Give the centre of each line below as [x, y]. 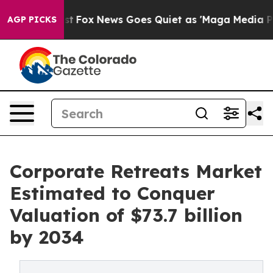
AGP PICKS [32, 19]
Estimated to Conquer [112, 193]
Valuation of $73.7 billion [126, 215]
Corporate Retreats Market [136, 171]
